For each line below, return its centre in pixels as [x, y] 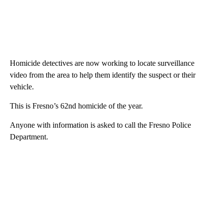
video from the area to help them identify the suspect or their [103, 75]
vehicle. [22, 86]
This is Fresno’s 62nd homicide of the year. [76, 106]
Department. [29, 137]
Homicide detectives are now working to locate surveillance [102, 63]
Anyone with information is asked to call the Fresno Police [100, 125]
